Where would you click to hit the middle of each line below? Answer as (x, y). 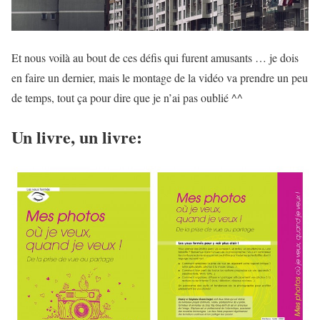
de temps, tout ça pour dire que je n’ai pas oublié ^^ (127, 98)
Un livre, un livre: (77, 137)
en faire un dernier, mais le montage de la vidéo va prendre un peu (160, 78)
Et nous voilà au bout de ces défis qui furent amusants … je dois (155, 58)
